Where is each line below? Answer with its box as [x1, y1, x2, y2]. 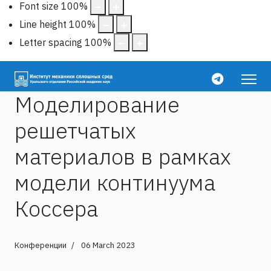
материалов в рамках [15, 142, 231, 171]
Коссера [15, 194, 98, 223]
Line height [19, 18, 67, 30]
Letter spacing [19, 36, 82, 48]
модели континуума [15, 168, 215, 197]
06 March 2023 [81, 240, 135, 250]
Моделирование [15, 90, 180, 119]
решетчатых [15, 116, 136, 145]
